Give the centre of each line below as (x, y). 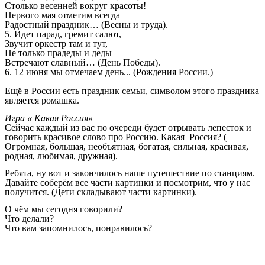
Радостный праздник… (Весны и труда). (86, 25)
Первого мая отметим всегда (62, 15)
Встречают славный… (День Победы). (83, 63)
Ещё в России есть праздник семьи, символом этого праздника (132, 91)
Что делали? (29, 219)
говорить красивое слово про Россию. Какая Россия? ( (116, 137)
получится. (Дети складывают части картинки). (101, 192)
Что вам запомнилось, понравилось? (78, 228)
